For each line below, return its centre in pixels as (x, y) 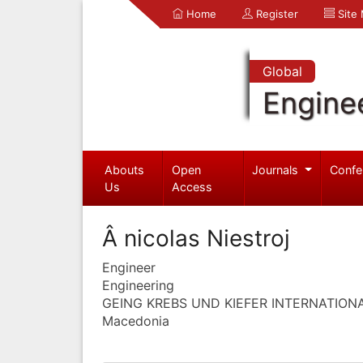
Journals (277, 169)
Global (282, 71)
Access (192, 186)
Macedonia (136, 320)
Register (275, 14)
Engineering (138, 285)
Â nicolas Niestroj (196, 238)
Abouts (124, 169)
